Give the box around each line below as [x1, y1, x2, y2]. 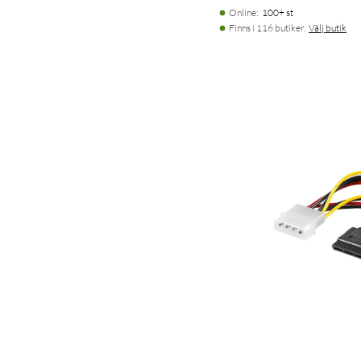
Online [229, 6, 256, 19]
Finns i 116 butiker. [229, 21, 305, 34]
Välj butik [309, 21, 346, 34]
